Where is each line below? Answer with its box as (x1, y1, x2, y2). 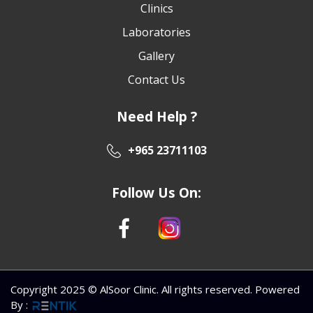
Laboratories (122, 24, 191, 40)
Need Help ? (116, 107, 197, 126)
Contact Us (128, 71, 185, 87)
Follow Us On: (112, 183, 201, 202)
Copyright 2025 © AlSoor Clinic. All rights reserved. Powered (10, 282, 300, 296)
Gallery (138, 48, 175, 64)
